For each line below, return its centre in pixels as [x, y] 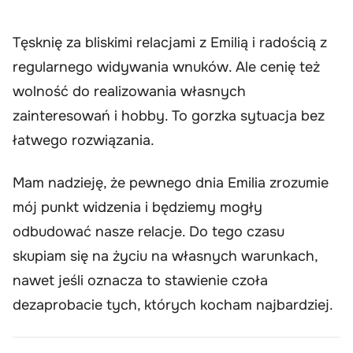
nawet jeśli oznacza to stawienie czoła [140, 280]
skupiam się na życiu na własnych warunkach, [165, 256]
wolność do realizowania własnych [129, 92]
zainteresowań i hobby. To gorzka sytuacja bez [169, 116]
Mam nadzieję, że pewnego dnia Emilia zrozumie [171, 182]
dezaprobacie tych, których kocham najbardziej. [173, 305]
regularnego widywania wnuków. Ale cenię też [166, 67]
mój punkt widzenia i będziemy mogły [137, 207]
